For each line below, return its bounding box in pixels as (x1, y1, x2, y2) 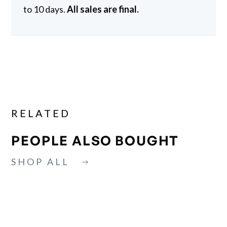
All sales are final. (67, 3, 139, 15)
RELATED (11, 106, 71, 119)
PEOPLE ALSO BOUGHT (11, 132, 179, 148)
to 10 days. (23, 3, 67, 15)
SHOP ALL (11, 156, 70, 167)
